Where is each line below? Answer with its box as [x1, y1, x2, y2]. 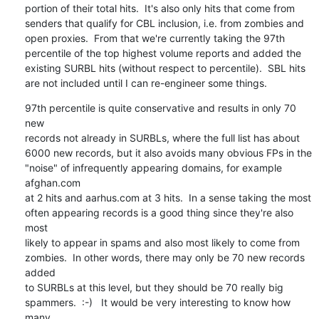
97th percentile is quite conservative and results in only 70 [24, 101, 296, 114]
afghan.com [24, 176, 80, 189]
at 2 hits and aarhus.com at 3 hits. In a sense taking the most [24, 191, 311, 204]
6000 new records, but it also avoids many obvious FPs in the [24, 146, 312, 159]
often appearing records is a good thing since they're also [24, 206, 293, 219]
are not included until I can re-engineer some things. [24, 76, 267, 89]
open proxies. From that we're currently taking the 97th [24, 31, 285, 44]
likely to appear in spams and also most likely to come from [24, 236, 300, 249]
